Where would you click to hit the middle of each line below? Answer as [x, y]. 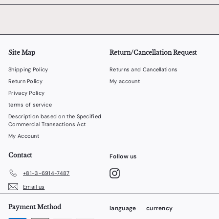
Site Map [22, 53]
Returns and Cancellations [144, 69]
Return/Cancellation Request [153, 53]
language [123, 208]
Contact [20, 155]
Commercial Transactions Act [47, 124]
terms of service [30, 105]
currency [159, 208]
